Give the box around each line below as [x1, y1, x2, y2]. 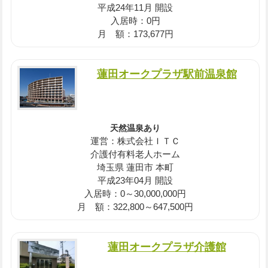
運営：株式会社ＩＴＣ [90, 136, 181, 147]
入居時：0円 [110, 16, 160, 26]
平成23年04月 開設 [98, 175, 173, 186]
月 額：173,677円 [97, 29, 173, 39]
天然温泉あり [110, 123, 161, 133]
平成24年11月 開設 [98, 2, 173, 13]
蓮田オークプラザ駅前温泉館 [96, 68, 237, 81]
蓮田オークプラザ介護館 [107, 240, 226, 254]
